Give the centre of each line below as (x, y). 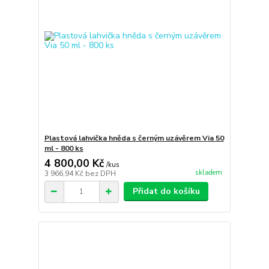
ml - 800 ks (64, 149)
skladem (208, 172)
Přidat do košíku (166, 192)
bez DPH (100, 174)
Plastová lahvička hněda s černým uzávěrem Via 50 (134, 138)
